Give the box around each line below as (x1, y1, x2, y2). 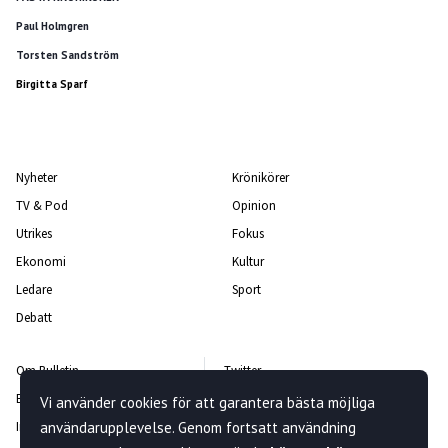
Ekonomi (16, 253, 66, 271)
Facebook (224, 390, 278, 408)
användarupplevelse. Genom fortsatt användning (40, 418, 356, 437)
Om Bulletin (16, 362, 79, 380)
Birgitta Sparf (16, 77, 88, 92)
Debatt (16, 309, 52, 327)
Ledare (16, 281, 52, 299)
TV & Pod (16, 197, 68, 215)
